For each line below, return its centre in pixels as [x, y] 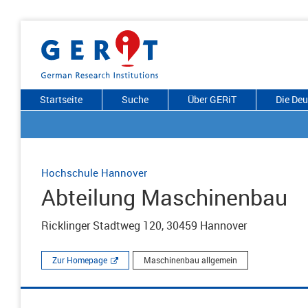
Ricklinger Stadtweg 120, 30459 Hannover [144, 225]
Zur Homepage [80, 260]
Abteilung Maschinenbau [164, 197]
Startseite [61, 99]
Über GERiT [212, 99]
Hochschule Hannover [94, 173]
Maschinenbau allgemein [190, 260]
